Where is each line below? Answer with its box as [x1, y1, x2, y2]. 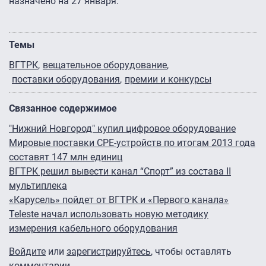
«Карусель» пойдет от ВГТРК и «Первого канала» [9, 194, 229, 206]
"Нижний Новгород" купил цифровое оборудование [9, 123, 236, 135]
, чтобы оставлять [151, 246, 232, 258]
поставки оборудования [12, 74, 120, 85]
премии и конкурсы [125, 74, 211, 85]
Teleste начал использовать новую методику [9, 208, 208, 220]
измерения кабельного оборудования [9, 223, 178, 235]
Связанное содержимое [9, 103, 117, 115]
